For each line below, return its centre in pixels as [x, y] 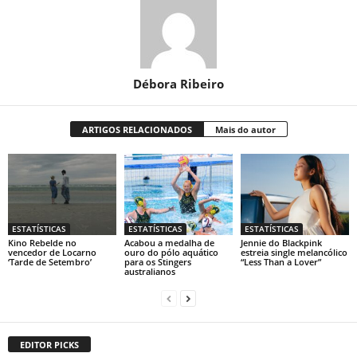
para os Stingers [157, 261]
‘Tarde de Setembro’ [50, 261]
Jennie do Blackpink [281, 242]
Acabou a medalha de [169, 242]
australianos [149, 271]
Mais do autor [245, 129]
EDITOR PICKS [49, 344]
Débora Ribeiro [178, 84]
